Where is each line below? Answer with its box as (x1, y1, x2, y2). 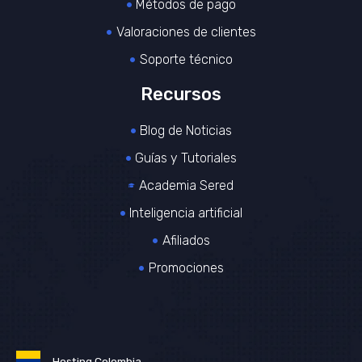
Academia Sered (138, 177, 234, 193)
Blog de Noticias (140, 122, 233, 138)
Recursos (141, 82, 221, 105)
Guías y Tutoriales (135, 149, 238, 166)
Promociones (148, 259, 224, 276)
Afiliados (162, 232, 210, 248)
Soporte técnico (139, 51, 233, 67)
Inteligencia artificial (129, 204, 243, 221)
